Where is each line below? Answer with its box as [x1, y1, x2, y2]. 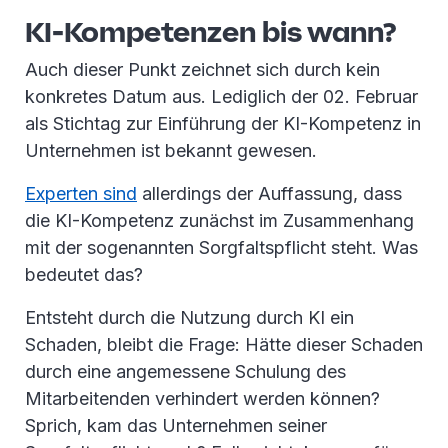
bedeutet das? [25, 264, 143, 285]
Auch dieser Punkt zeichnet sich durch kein [25, 59, 380, 80]
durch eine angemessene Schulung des [25, 361, 346, 382]
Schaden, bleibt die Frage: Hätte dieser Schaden [25, 334, 423, 355]
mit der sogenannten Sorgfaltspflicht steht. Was [25, 237, 418, 258]
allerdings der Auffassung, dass [137, 183, 402, 204]
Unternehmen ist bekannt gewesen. [25, 140, 317, 161]
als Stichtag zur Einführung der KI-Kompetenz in [25, 113, 421, 134]
